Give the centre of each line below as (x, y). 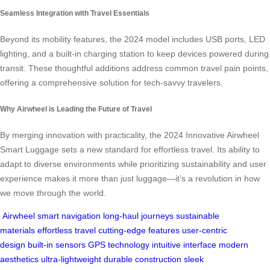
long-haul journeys (138, 215)
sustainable (198, 215)
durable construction (143, 259)
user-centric (205, 230)
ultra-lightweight (71, 259)
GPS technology (119, 244)
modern (234, 244)
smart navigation (69, 215)
